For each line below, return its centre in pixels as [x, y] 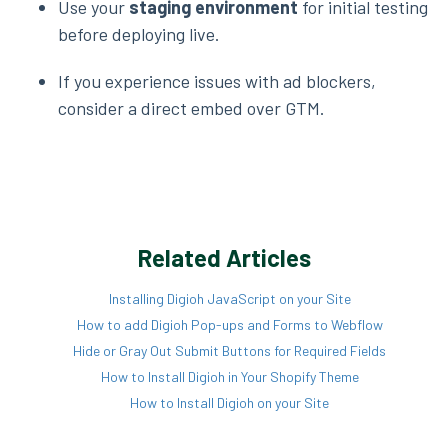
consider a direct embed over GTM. [191, 108]
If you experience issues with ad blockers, [217, 81]
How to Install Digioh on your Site [229, 403]
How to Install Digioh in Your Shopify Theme [229, 377]
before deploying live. [139, 34]
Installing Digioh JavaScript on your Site [229, 299]
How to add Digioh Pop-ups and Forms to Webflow [229, 325]
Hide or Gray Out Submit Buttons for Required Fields [229, 351]
